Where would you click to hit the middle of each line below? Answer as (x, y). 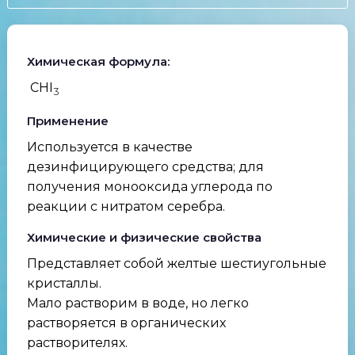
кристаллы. (64, 284)
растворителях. (77, 343)
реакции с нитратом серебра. (126, 207)
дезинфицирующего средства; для (145, 167)
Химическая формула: (99, 61)
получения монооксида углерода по (149, 187)
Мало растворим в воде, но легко (137, 303)
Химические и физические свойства (144, 238)
